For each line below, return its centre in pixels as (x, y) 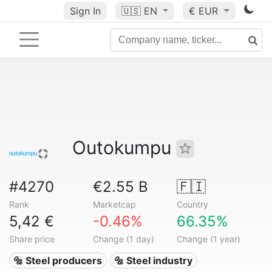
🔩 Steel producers (58, 260)
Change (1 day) (123, 239)
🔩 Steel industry (154, 260)
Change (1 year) (208, 239)
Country (192, 204)
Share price (32, 239)
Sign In (85, 11)
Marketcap (114, 204)
